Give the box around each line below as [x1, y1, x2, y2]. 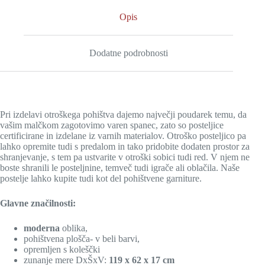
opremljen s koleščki [24, 244, 100, 254]
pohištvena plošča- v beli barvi [24, 233, 137, 244]
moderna [24, 222, 62, 233]
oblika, [62, 222, 88, 233]
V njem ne [211, 151, 250, 162]
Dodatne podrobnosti [89, 47, 168, 58]
